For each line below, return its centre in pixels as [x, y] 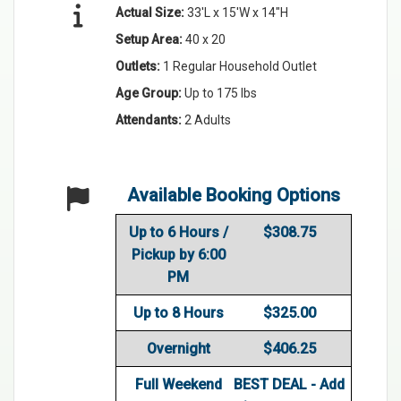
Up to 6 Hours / [178, 232]
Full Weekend [178, 384]
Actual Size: [151, 12]
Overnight [178, 348]
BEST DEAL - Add [289, 384]
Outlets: [139, 66]
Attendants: [150, 119]
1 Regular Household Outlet [240, 66]
